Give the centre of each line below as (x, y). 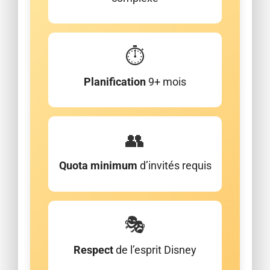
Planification (115, 82)
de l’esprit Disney (155, 250)
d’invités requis (174, 166)
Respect (93, 250)
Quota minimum (98, 166)
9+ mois (166, 82)
